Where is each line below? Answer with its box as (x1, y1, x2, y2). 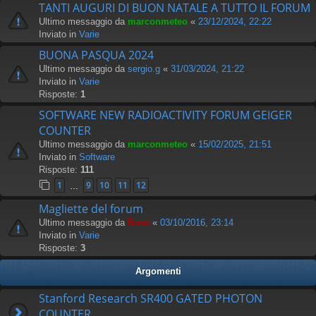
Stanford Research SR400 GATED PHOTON (39, 290, 262, 306)
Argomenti (135, 265, 181, 276)
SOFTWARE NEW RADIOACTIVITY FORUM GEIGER (39, 107, 292, 123)
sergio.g (128, 63, 160, 74)
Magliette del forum (39, 200, 143, 217)
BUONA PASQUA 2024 (39, 47, 154, 63)
